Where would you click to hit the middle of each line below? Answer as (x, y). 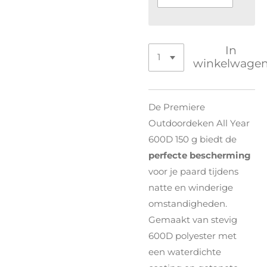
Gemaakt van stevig (193, 219)
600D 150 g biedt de (193, 139)
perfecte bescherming (200, 155)
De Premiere (177, 107)
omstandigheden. (188, 203)
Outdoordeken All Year (199, 123)
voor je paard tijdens (193, 171)
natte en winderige (191, 187)
